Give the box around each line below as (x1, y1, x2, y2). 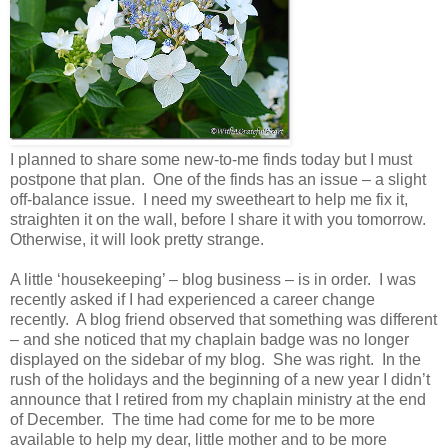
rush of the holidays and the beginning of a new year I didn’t (10, 370, 430, 388)
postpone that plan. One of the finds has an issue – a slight (10, 170, 426, 188)
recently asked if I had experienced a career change (10, 290, 375, 308)
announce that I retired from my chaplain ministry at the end (10, 390, 426, 408)
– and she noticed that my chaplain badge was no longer (10, 330, 409, 348)
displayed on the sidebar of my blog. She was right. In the (10, 350, 421, 368)
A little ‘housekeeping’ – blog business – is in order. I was (10, 270, 416, 288)
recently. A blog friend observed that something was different (10, 310, 437, 328)
